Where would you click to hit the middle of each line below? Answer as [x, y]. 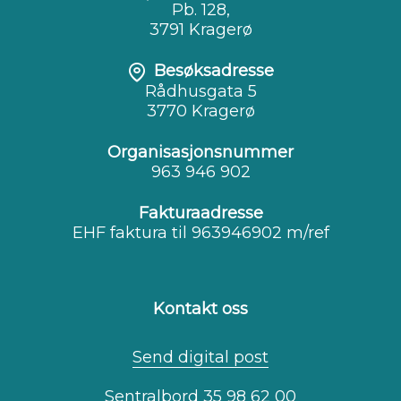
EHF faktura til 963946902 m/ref [200, 233]
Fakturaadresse [200, 213]
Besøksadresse [214, 71]
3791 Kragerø [200, 30]
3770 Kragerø [200, 111]
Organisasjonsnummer [200, 153]
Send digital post [200, 358]
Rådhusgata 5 [200, 92]
